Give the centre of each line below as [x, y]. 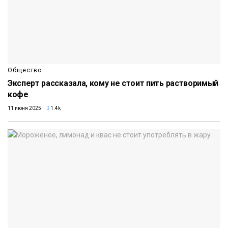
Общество [25, 70]
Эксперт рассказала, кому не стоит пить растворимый [113, 83]
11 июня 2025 [24, 108]
